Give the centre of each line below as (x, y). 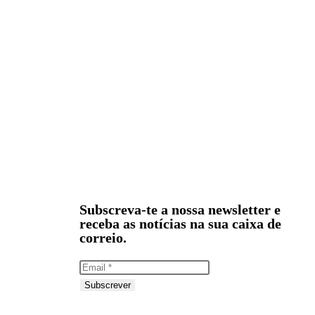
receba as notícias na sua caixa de (180, 223)
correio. (103, 237)
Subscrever (108, 285)
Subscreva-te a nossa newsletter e (180, 209)
